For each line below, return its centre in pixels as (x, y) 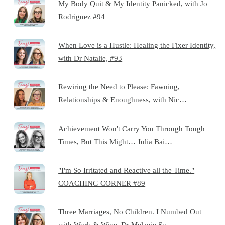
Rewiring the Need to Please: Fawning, (119, 86)
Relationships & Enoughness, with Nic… (123, 99)
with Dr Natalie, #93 (90, 58)
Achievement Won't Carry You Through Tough (132, 128)
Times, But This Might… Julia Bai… (116, 141)
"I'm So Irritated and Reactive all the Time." (127, 170)
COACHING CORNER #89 (102, 183)
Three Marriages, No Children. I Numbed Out (130, 211)
